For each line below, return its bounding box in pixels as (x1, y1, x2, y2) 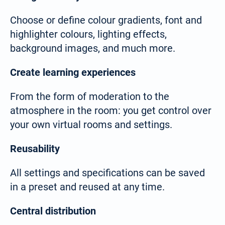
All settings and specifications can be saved (10, 167, 205, 179)
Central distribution (10, 205, 96, 217)
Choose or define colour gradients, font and (10, 14, 202, 27)
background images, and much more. (10, 42, 175, 55)
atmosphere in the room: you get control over (10, 104, 211, 117)
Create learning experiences (10, 66, 136, 79)
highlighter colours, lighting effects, (10, 28, 167, 41)
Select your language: (52, 188, 173, 205)
